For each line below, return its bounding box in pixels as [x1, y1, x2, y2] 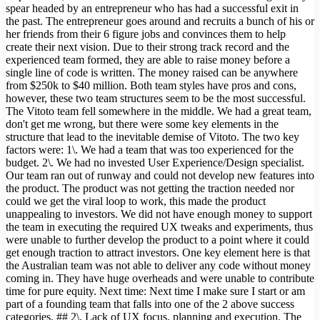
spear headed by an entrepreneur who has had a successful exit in [6, 2, 299, 15]
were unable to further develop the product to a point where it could [6, 234, 309, 246]
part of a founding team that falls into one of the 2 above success [6, 298, 294, 311]
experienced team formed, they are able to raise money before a [6, 54, 290, 66]
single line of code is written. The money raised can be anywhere [6, 66, 298, 79]
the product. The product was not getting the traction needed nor [6, 182, 294, 195]
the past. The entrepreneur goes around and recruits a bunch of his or [6, 15, 314, 28]
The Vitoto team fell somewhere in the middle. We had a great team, [6, 105, 311, 118]
